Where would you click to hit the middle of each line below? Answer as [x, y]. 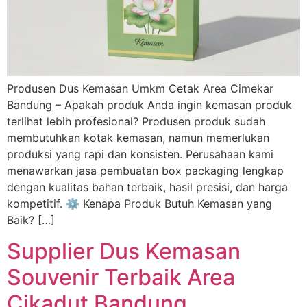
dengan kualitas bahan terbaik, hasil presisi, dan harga [147, 187]
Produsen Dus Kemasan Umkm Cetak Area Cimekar [140, 89]
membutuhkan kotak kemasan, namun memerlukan [138, 138]
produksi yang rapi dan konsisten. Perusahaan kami [140, 155]
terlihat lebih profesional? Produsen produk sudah [136, 122]
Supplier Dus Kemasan [124, 251]
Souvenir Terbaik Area [121, 277]
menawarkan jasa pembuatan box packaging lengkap [145, 171]
